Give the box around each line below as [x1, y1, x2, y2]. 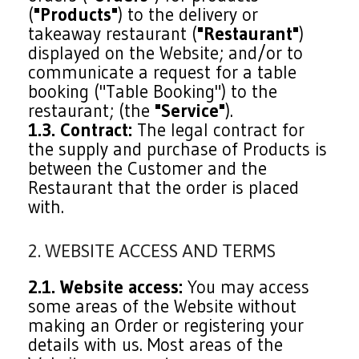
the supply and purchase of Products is [28, 138, 328, 160]
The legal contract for [132, 119, 305, 141]
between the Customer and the [28, 157, 268, 179]
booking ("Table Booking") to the [28, 80, 278, 103]
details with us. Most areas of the [28, 333, 284, 356]
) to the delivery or [118, 3, 259, 26]
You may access [183, 276, 310, 298]
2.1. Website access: [28, 276, 184, 298]
